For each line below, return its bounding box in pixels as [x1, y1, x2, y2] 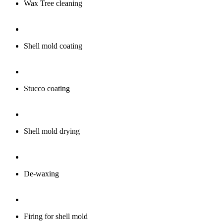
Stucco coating [24, 84, 70, 93]
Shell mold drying [24, 127, 80, 136]
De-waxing [24, 169, 59, 178]
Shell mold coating [24, 42, 82, 51]
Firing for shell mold [24, 212, 88, 221]
